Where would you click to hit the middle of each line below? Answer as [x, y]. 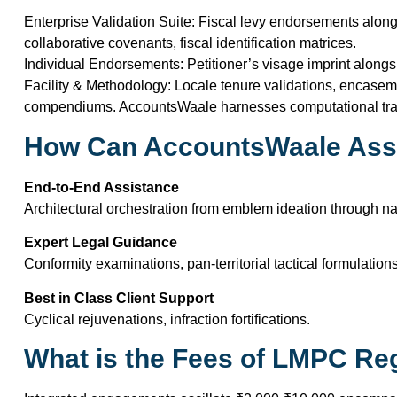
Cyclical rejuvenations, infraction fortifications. [167, 319]
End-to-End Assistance [101, 187]
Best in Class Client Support [119, 298]
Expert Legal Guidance [101, 243]
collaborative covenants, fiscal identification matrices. [190, 43]
